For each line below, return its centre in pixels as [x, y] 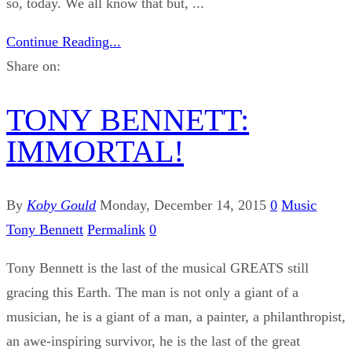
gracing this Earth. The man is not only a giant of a [152, 293]
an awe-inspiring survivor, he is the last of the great [153, 341]
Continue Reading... [64, 41]
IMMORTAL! [95, 152]
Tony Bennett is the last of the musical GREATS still [158, 268]
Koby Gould [61, 205]
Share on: [33, 66]
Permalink [116, 230]
